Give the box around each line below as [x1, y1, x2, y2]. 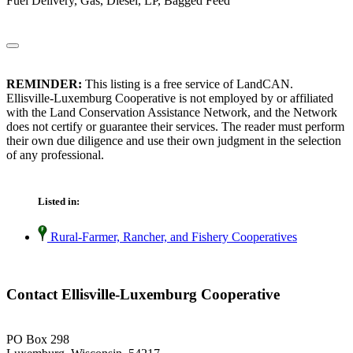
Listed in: [38, 195, 80, 208]
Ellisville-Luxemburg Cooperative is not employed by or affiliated [6, 91, 333, 106]
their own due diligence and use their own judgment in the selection [6, 134, 341, 148]
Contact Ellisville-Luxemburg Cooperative [6, 286, 280, 303]
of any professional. [6, 148, 104, 162]
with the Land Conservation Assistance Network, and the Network [6, 106, 337, 120]
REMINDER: [6, 77, 82, 91]
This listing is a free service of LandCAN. [82, 77, 293, 91]
